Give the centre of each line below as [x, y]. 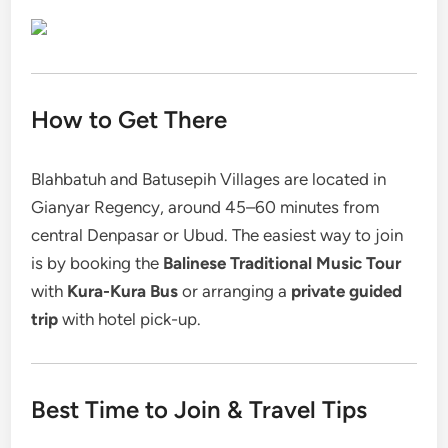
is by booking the [97, 263]
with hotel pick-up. [130, 319]
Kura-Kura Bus [123, 291]
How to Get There [129, 119]
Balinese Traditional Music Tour [282, 263]
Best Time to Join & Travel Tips [199, 409]
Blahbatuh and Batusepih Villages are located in [209, 179]
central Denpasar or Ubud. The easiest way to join [217, 235]
